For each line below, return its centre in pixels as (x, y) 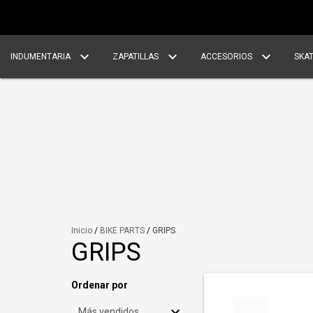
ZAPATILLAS (137, 57)
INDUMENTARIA (42, 57)
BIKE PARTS (122, 231)
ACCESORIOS (227, 57)
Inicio (82, 231)
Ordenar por (100, 285)
